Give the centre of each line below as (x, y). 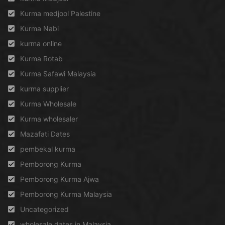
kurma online (41, 43)
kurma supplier (44, 88)
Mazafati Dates (45, 134)
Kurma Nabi (39, 28)
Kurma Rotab (41, 58)
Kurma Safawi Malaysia (58, 73)
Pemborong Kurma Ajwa (60, 179)
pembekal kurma (48, 149)
